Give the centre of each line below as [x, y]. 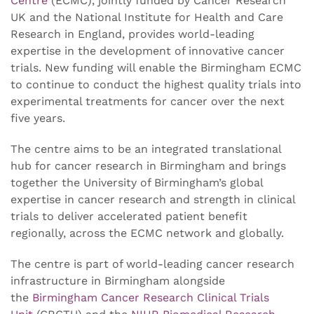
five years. [38, 118]
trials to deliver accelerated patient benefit [129, 217]
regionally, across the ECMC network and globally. [147, 233]
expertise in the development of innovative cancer [148, 51]
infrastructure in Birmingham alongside [118, 281]
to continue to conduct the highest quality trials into [156, 85]
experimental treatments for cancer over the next [148, 102]
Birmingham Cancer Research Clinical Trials [151, 298]
